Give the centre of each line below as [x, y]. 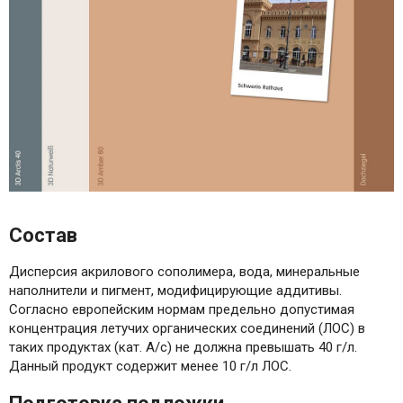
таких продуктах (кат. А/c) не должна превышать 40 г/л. [183, 347]
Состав [43, 235]
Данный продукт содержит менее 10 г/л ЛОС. [150, 366]
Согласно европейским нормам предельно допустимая [182, 309]
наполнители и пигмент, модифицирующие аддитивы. [175, 290]
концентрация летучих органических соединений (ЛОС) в [187, 328]
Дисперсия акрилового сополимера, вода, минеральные [184, 271]
